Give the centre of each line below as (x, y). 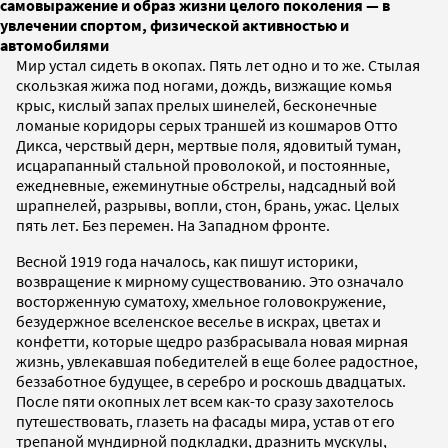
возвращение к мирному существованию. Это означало (210, 280)
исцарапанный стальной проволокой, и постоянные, (203, 164)
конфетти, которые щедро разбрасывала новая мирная (212, 340)
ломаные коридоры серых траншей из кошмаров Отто (207, 124)
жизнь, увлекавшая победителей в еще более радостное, (217, 360)
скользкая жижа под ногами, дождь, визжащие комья (204, 84)
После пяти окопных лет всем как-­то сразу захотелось (205, 400)
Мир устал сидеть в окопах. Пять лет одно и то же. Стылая (218, 64)
